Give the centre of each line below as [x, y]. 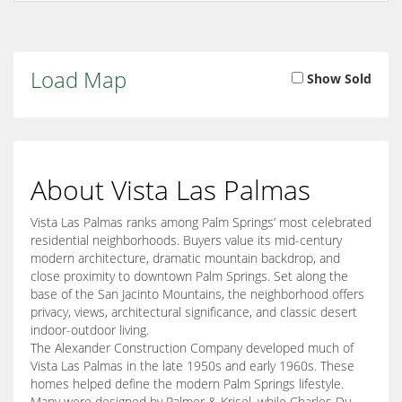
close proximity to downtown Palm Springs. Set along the [189, 276]
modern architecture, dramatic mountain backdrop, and [185, 258]
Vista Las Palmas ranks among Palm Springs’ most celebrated [201, 223]
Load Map [79, 80]
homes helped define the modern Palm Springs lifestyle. [187, 384]
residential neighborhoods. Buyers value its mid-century [186, 240]
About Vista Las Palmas [170, 190]
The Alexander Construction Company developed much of [192, 348]
